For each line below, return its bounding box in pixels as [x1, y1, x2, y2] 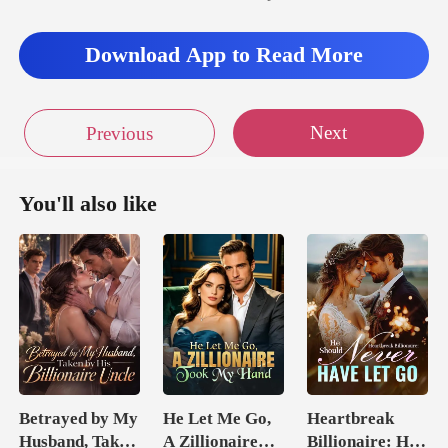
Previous [85, 123, 153, 145]
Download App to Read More [85, 42, 363, 67]
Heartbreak [306, 409, 394, 429]
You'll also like [19, 191, 158, 216]
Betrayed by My [19, 409, 139, 429]
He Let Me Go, [163, 409, 272, 429]
